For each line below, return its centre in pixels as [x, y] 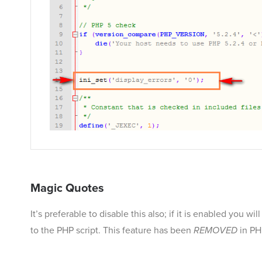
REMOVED [216, 230]
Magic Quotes [67, 188]
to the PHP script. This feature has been [112, 230]
